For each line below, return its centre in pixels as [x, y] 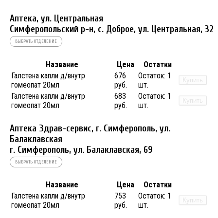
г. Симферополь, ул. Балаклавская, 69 [81, 150]
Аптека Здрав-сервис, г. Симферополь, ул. [90, 128]
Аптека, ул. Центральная [56, 19]
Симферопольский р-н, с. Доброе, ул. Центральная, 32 [112, 29]
